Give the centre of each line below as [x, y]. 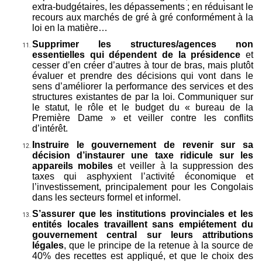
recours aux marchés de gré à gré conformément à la [143, 17]
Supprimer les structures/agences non [143, 44]
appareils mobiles [75, 166]
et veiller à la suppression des [186, 166]
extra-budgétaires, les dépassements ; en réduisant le [143, 6]
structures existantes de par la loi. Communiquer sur [143, 96]
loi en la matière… [70, 27]
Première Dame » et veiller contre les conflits [143, 118]
